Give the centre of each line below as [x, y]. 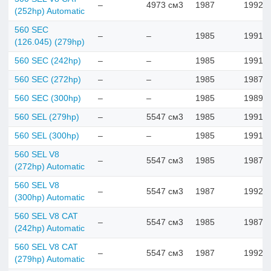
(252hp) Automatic [50, 11]
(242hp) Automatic [50, 228]
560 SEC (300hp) [48, 98]
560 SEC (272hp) [48, 79]
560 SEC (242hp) [48, 60]
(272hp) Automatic [50, 166]
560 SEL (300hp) [47, 135]
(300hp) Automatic [50, 197]
